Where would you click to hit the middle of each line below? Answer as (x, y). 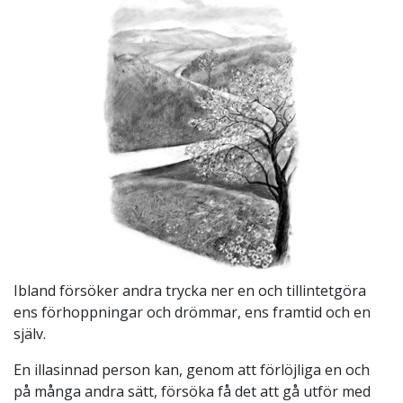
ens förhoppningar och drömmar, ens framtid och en (192, 312)
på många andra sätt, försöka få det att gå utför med (192, 391)
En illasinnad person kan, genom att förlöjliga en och (192, 369)
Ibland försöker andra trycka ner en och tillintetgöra (190, 290)
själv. (30, 333)
